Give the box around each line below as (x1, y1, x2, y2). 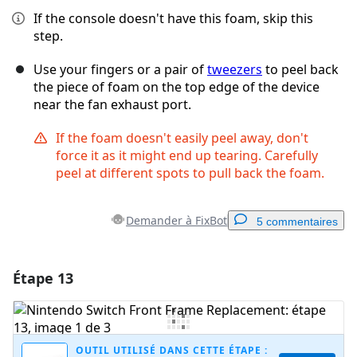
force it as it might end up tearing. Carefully (56, 147, 318, 165)
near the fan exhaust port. (33, 96, 191, 114)
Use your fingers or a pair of (33, 61, 207, 79)
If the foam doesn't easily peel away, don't (56, 129, 308, 147)
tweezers (207, 61, 262, 79)
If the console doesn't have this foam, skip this (33, 10, 313, 28)
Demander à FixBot (126, 213, 227, 229)
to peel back (262, 61, 339, 79)
